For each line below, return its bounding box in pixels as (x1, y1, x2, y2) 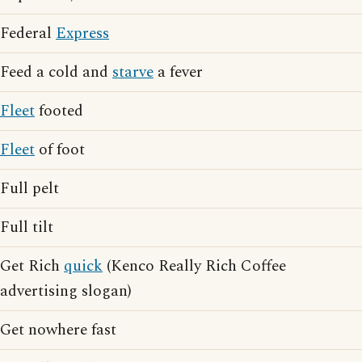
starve (112, 61, 154, 84)
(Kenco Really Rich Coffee (103, 255, 286, 278)
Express (56, 22, 109, 45)
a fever (154, 61, 203, 84)
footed (35, 99, 83, 123)
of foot (35, 138, 85, 162)
